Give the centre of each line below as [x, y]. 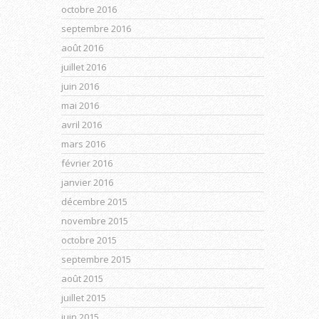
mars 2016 [83, 144]
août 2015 [82, 278]
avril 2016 [82, 125]
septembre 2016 [96, 28]
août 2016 [82, 48]
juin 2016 [80, 86]
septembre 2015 [96, 259]
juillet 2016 [84, 67]
